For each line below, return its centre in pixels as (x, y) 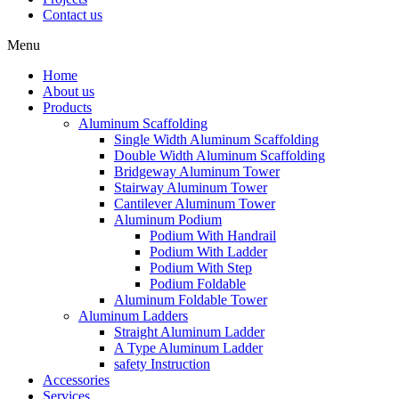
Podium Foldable (198, 284)
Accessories (76, 380)
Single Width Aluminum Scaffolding (216, 139)
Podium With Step (201, 268)
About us (69, 91)
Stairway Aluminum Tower (191, 187)
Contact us (73, 15)
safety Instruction (162, 364)
